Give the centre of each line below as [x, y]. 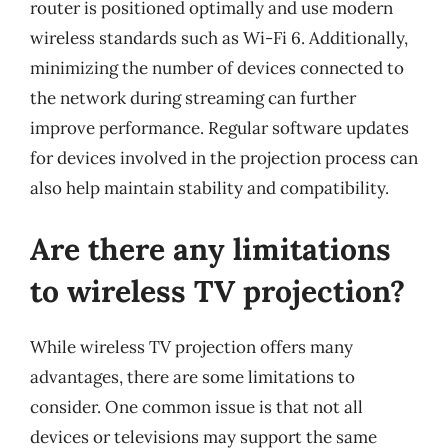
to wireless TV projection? [217, 291]
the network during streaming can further [193, 97]
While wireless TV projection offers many [191, 347]
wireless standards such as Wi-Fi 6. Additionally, [219, 37]
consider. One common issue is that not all [196, 407]
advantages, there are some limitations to [192, 377]
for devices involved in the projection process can [224, 157]
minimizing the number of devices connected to [217, 67]
